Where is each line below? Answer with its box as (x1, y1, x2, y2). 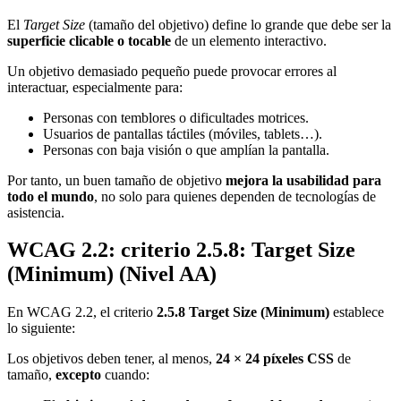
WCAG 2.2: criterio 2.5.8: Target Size (7, 238, 355, 262)
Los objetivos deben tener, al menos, (7, 351, 216, 367)
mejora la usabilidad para (226, 172, 381, 188)
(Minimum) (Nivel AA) (7, 262, 217, 286)
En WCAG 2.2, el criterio (7, 304, 157, 320)
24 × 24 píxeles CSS (216, 351, 334, 367)
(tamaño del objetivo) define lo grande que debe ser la (85, 16, 391, 32)
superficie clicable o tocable (7, 32, 171, 48)
